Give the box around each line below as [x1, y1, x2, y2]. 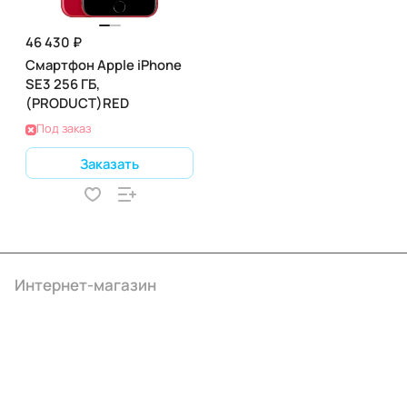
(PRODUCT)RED [25, 94, 129, 112]
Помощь [15, 381, 74, 402]
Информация [15, 345, 113, 366]
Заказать [80, 154, 139, 173]
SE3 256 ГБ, [25, 74, 100, 93]
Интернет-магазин [15, 274, 156, 295]
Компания [15, 310, 89, 331]
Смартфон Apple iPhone [25, 55, 182, 74]
